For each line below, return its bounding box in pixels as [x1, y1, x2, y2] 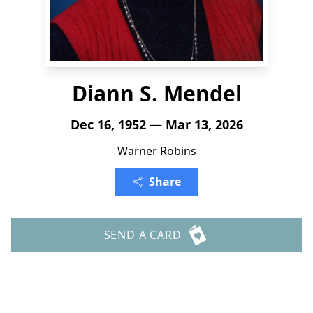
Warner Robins [117, 143, 196, 159]
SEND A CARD [103, 227, 182, 242]
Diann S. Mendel [71, 79, 242, 108]
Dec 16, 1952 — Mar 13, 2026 [70, 116, 243, 133]
